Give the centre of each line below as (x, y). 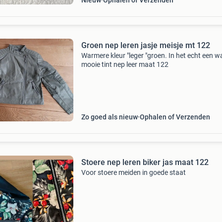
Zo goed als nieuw (109, 117)
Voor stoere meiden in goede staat (133, 172)
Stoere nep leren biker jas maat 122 (145, 162)
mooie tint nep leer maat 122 (125, 64)
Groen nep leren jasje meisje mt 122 (145, 45)
